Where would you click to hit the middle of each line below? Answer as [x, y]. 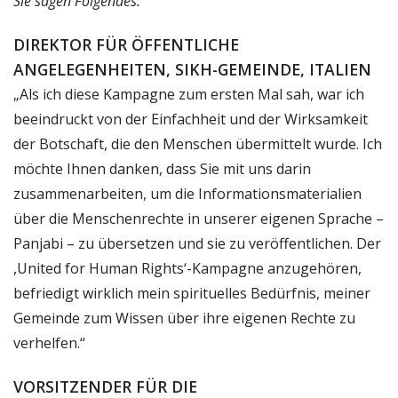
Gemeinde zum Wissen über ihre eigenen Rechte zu [184, 318]
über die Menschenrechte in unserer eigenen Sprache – [199, 218]
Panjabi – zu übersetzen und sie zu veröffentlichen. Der [197, 243]
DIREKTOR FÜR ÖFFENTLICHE [126, 44]
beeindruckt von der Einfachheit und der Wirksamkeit [191, 119]
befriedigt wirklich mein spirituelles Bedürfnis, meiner [192, 293]
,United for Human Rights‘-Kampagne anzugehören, [187, 268]
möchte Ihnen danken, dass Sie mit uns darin [162, 168]
